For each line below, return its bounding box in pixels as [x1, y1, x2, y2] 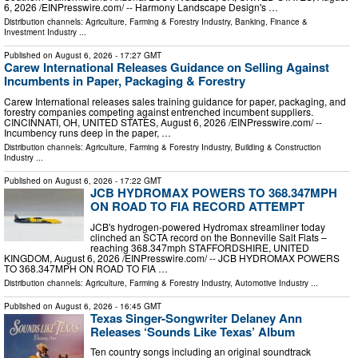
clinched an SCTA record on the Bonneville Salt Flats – [90, 229, 327, 244]
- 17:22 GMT [113, 174, 161, 186]
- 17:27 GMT [113, 50, 161, 62]
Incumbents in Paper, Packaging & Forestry [4, 72, 245, 90]
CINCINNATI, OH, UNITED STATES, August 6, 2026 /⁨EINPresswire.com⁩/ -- [4, 114, 322, 129]
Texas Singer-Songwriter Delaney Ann [90, 308, 302, 327]
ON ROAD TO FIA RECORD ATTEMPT [90, 197, 304, 215]
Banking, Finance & [235, 16, 308, 28]
